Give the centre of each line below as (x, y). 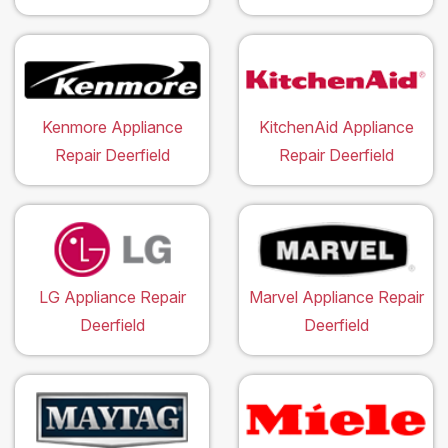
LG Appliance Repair (112, 297)
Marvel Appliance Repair (336, 297)
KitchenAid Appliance (336, 127)
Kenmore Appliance (112, 127)
